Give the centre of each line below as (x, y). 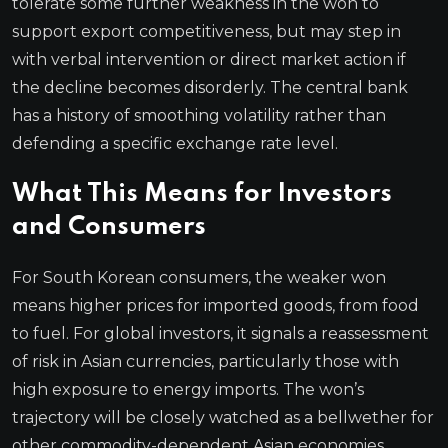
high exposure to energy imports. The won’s (188, 389)
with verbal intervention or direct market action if (209, 59)
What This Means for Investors (202, 194)
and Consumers (109, 227)
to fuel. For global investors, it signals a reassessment (220, 333)
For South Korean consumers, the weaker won (199, 277)
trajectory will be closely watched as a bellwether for (223, 417)
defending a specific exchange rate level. (175, 143)
